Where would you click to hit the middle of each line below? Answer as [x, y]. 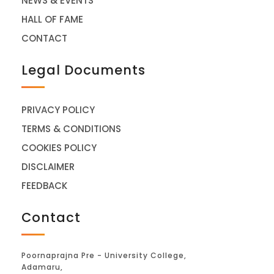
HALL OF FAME [52, 20]
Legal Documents [83, 70]
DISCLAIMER [48, 167]
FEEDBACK [44, 186]
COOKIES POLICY [59, 148]
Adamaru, [42, 267]
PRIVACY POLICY [58, 110]
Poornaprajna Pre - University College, [104, 255]
